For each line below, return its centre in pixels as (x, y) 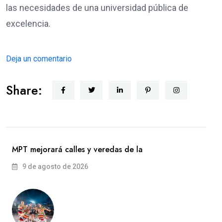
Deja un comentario (39, 59)
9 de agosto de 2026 (55, 167)
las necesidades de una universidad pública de (97, 8)
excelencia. (29, 24)
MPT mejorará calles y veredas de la (77, 150)
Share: (24, 90)
